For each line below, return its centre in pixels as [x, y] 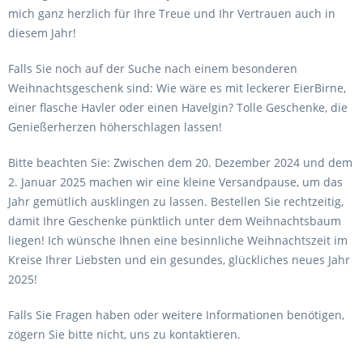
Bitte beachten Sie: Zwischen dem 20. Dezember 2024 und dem [180, 162]
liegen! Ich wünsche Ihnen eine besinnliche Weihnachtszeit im [178, 240]
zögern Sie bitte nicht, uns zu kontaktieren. [124, 334]
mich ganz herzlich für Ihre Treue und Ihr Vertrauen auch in [172, 13]
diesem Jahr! [42, 33]
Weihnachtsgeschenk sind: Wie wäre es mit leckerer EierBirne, [177, 88]
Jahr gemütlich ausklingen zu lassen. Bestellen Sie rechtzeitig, [176, 201]
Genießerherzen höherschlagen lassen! [117, 127]
